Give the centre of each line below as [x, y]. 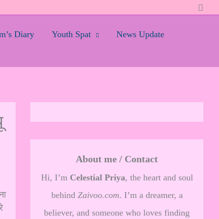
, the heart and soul [159, 177]
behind [64, 195]
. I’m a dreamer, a [151, 195]
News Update [140, 34]
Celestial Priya [97, 177]
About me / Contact [117, 159]
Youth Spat [71, 34]
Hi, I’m [55, 177]
